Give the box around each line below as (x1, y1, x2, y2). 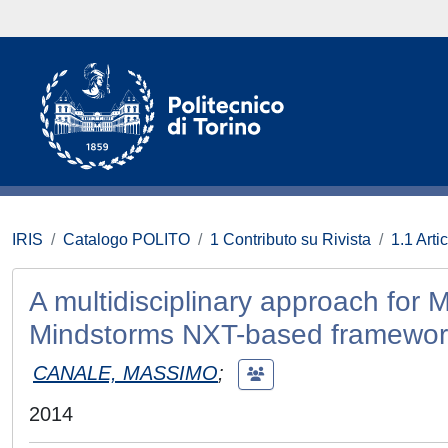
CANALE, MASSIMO (33, 361, 218, 384)
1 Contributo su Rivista (210, 231, 371, 248)
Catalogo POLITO (63, 231, 190, 248)
